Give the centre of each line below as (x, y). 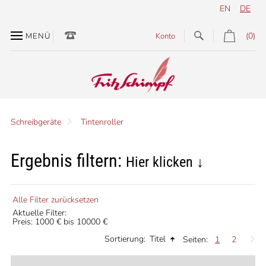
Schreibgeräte (36, 122)
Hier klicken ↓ (164, 162)
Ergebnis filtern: (68, 161)
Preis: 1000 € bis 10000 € (60, 222)
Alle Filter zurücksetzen (55, 200)
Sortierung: (125, 239)
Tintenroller (102, 122)
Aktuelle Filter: (39, 213)
